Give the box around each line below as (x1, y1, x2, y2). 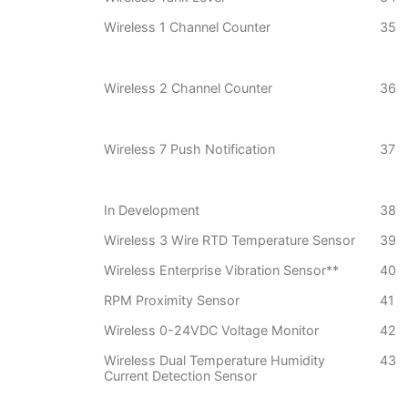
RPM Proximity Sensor (104, 292, 240, 309)
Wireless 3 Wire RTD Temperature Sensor (104, 232, 355, 249)
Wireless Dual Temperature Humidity (104, 352, 325, 369)
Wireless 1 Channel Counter (104, 19, 270, 36)
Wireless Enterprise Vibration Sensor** (104, 262, 339, 279)
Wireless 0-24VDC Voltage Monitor (104, 322, 319, 339)
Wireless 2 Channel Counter (104, 80, 272, 97)
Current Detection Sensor (104, 368, 257, 384)
